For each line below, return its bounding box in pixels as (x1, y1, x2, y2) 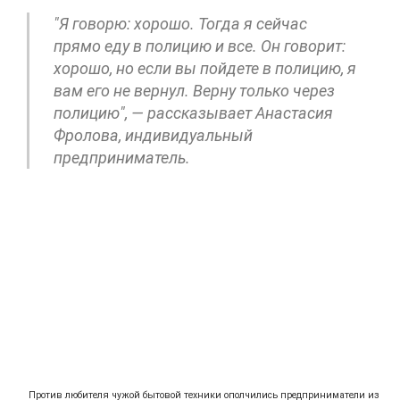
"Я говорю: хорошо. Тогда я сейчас (54, 13, 307, 33)
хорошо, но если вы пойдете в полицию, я (54, 58, 356, 78)
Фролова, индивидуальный (54, 125, 253, 145)
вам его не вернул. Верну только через (54, 80, 335, 100)
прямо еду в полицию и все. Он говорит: (54, 36, 346, 55)
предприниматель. (54, 147, 190, 167)
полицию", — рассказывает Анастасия (54, 103, 333, 122)
